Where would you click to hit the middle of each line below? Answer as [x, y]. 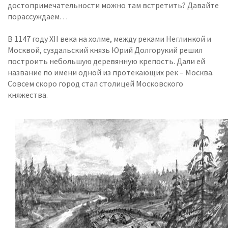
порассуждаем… [38, 16]
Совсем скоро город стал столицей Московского [95, 83]
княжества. [28, 95]
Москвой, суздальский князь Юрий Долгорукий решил [105, 50]
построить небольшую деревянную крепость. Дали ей [106, 61]
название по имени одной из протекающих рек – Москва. [111, 72]
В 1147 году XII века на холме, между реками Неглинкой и [109, 39]
